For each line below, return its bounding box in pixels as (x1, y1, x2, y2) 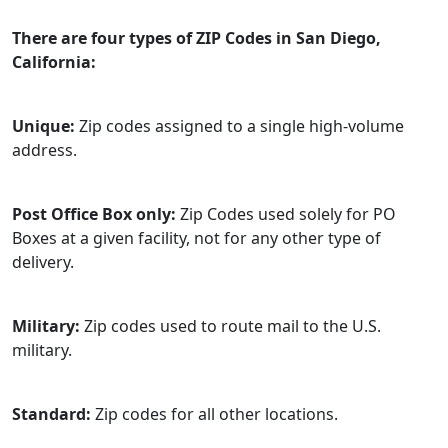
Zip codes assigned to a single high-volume (75, 115, 404, 137)
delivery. (12, 251, 74, 273)
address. (12, 139, 77, 161)
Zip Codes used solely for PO (176, 203, 396, 225)
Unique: (12, 115, 75, 137)
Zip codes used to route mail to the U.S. (80, 315, 381, 337)
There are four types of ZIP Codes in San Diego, (12, 27, 381, 49)
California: (12, 51, 96, 73)
